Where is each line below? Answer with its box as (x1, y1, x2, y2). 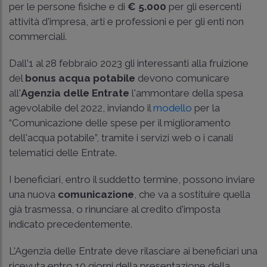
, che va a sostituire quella (134, 188, 250, 200)
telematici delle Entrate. (9, 147, 117, 159)
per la (192, 102, 220, 114)
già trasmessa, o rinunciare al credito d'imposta (9, 203, 221, 215)
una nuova (9, 188, 58, 200)
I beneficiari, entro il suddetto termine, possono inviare (9, 173, 255, 185)
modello (153, 102, 192, 114)
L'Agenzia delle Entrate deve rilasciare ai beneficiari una (9, 245, 257, 257)
